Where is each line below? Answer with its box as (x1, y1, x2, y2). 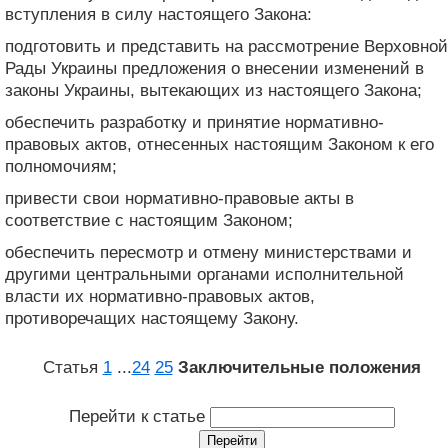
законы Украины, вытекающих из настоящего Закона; (5, 80, 422, 100)
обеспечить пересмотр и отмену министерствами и (5, 242, 412, 262)
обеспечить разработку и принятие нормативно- (5, 112, 384, 132)
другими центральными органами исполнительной (5, 264, 404, 284)
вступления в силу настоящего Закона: (5, 4, 312, 24)
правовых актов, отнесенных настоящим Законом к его (5, 134, 434, 154)
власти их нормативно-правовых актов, (5, 286, 315, 306)
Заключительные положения (177, 357, 421, 377)
